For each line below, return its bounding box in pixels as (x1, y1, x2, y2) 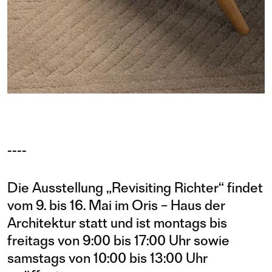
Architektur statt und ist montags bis (7, 214, 227, 231)
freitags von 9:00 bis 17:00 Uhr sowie (7, 232, 229, 249)
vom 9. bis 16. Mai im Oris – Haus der (7, 197, 225, 214)
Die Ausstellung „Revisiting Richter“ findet (7, 179, 263, 196)
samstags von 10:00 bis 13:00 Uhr (7, 250, 208, 267)
